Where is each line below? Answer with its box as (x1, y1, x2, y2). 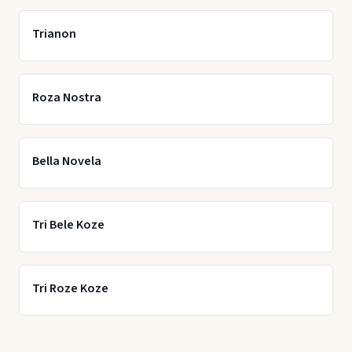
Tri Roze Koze (32, 279, 108, 297)
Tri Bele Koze (32, 215, 104, 233)
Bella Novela (32, 152, 101, 170)
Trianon (32, 24, 76, 42)
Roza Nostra (32, 88, 101, 106)
